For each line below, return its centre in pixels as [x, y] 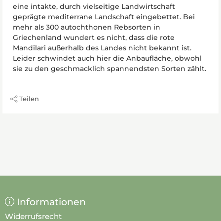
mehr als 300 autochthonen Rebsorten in [87, 27]
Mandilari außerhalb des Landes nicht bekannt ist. [102, 48]
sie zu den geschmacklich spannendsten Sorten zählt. [110, 68]
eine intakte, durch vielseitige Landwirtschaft [94, 6]
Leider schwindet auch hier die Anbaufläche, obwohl [107, 58]
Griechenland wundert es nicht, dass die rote [94, 37]
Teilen [29, 98]
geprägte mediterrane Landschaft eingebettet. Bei [104, 17]
